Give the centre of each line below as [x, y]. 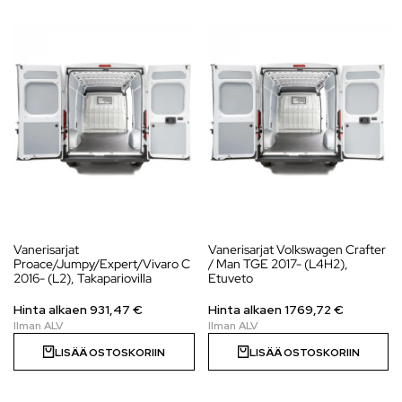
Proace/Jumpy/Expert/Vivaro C [102, 264]
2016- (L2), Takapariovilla [83, 279]
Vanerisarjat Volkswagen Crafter [297, 250]
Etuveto [230, 279]
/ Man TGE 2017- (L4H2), [278, 264]
